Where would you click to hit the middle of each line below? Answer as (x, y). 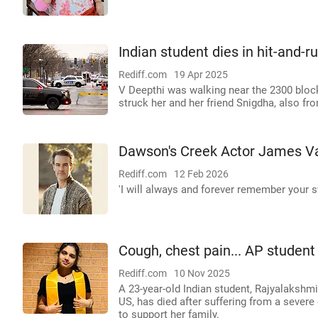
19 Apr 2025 (201, 75)
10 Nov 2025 (202, 273)
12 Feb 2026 (201, 174)
